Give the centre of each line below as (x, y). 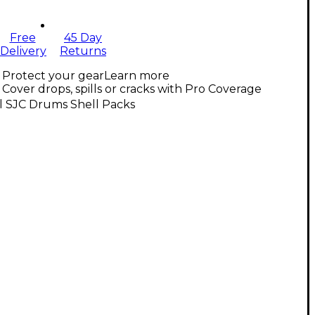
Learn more (137, 76)
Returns (83, 51)
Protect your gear (53, 76)
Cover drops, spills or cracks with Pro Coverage (132, 89)
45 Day (83, 38)
